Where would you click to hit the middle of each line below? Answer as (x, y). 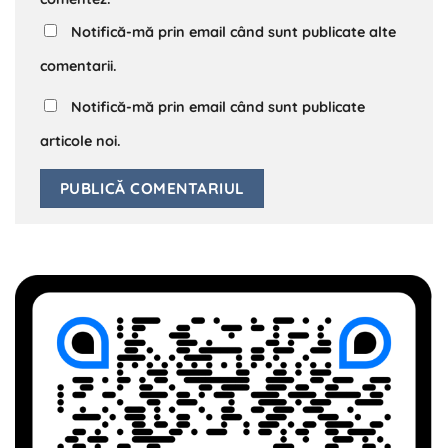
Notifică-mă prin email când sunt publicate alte (233, 32)
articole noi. (80, 141)
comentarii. (78, 66)
